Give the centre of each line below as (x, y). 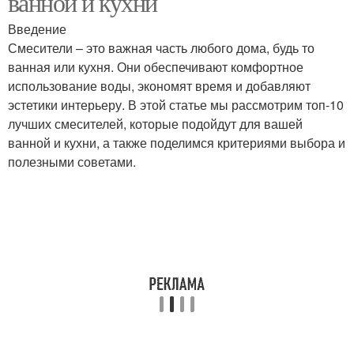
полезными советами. (72, 162)
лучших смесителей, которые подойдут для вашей (155, 124)
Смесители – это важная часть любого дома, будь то (161, 48)
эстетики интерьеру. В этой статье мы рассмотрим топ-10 (176, 105)
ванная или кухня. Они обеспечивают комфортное (156, 67)
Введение (37, 29)
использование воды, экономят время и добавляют (159, 86)
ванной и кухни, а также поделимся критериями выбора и (177, 143)
